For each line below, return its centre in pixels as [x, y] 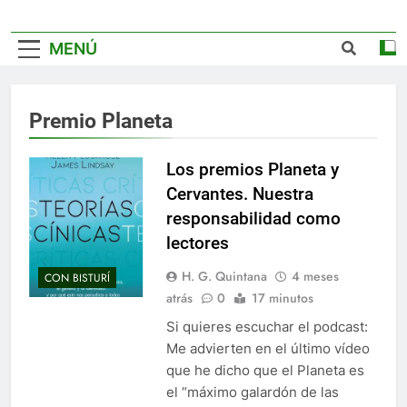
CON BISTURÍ [77, 278]
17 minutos [282, 298]
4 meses [315, 277]
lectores [197, 243]
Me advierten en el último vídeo [268, 349]
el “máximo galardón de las [252, 392]
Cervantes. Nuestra [239, 194]
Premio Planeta [101, 121]
